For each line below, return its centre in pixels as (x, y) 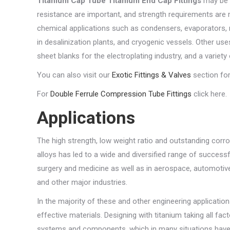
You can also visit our (74, 75)
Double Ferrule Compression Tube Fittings (121, 94)
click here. (209, 94)
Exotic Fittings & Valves (151, 75)
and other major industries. (82, 182)
